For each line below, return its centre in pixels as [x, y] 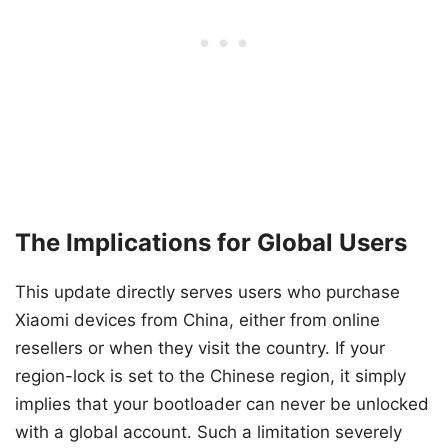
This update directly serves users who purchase [207, 292]
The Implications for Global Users [211, 243]
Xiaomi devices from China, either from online [197, 320]
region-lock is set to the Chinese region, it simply [210, 376]
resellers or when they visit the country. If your [200, 348]
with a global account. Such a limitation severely [208, 432]
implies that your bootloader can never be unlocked [222, 404]
